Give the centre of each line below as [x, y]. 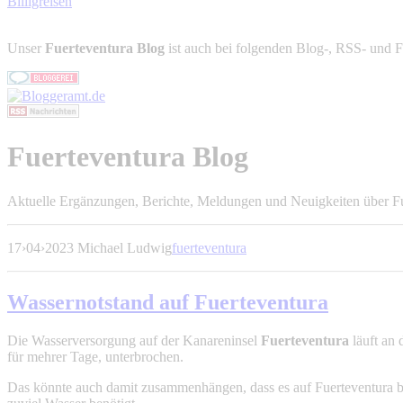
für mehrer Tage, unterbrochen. [95, 356]
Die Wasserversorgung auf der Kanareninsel [134, 340]
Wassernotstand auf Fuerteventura [168, 302]
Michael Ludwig [125, 247]
